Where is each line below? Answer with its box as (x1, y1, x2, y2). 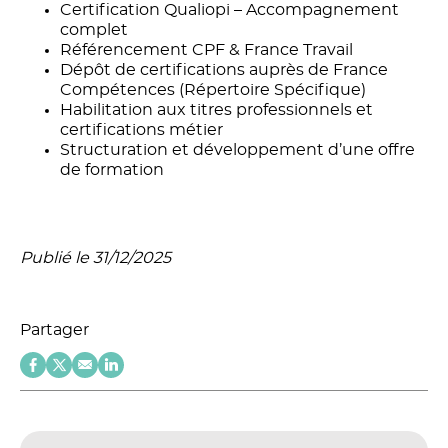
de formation (60, 161, 164, 178)
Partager (20, 321, 89, 338)
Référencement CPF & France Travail (60, 41, 353, 58)
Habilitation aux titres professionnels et (60, 101, 373, 118)
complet (60, 21, 128, 38)
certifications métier (60, 121, 223, 138)
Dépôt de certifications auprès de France (60, 61, 388, 78)
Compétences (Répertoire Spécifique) (60, 81, 366, 98)
